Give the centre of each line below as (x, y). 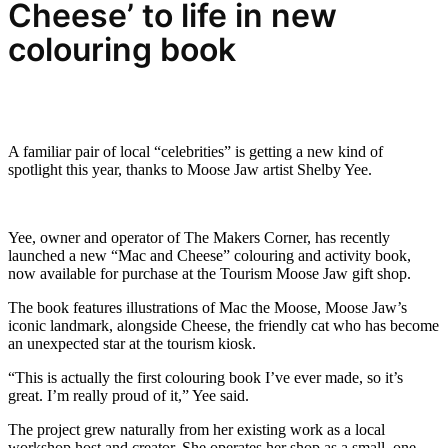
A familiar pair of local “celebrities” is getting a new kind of (195, 152)
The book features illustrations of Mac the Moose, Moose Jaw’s (207, 308)
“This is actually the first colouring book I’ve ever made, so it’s (205, 378)
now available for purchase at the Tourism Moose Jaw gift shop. (209, 274)
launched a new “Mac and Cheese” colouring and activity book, (209, 256)
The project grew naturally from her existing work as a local (196, 430)
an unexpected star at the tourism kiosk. (132, 344)
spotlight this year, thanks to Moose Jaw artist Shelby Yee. (190, 170)
